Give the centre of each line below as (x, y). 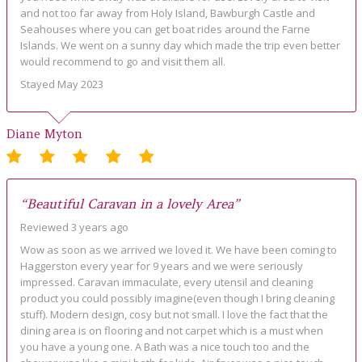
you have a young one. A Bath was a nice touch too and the (164, 347)
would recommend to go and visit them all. (122, 62)
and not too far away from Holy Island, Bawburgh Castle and (167, 13)
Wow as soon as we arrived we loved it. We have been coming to (178, 250)
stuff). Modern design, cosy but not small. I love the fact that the (174, 315)
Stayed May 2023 (61, 84)
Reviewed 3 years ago (74, 227)
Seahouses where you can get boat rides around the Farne (165, 29)
